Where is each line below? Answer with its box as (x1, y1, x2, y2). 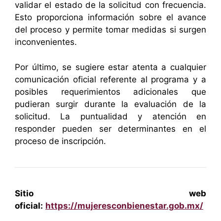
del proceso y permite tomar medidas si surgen (15, 25, 206, 35)
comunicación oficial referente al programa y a (15, 74, 206, 84)
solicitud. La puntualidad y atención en (15, 111, 206, 121)
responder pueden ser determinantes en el (15, 123, 206, 134)
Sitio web (15, 188, 206, 198)
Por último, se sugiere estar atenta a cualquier (15, 62, 206, 72)
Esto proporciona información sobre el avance (15, 12, 206, 23)
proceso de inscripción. (15, 136, 106, 146)
